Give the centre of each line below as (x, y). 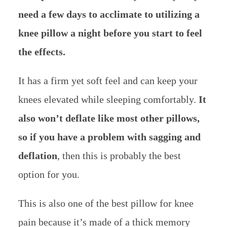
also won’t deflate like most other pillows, (109, 118)
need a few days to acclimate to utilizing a (109, 14)
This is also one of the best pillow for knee (106, 203)
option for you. (49, 174)
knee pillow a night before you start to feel (110, 33)
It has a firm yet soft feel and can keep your (108, 80)
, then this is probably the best (119, 155)
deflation (37, 155)
